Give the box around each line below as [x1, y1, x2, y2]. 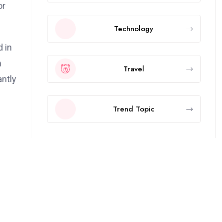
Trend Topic [112, 103, 155, 114]
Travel [123, 63, 144, 74]
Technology [114, 23, 153, 34]
